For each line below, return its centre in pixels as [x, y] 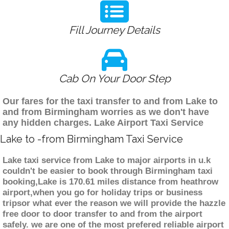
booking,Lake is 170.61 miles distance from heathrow [110, 182]
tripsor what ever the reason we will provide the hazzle [114, 203]
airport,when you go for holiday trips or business [102, 193]
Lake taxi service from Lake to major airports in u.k [107, 161]
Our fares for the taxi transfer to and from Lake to [110, 101]
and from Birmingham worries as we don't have [106, 112]
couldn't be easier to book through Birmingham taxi [108, 171]
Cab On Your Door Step [114, 79]
